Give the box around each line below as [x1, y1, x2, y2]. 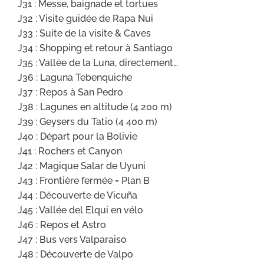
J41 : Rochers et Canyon [18, 145, 122, 157]
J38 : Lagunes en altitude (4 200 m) [18, 101, 172, 113]
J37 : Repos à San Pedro [18, 86, 123, 98]
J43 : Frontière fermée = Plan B [18, 174, 150, 186]
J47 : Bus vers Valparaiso [18, 233, 127, 245]
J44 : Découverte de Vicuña [18, 189, 137, 201]
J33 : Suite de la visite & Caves [18, 27, 151, 39]
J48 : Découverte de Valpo [18, 248, 133, 260]
